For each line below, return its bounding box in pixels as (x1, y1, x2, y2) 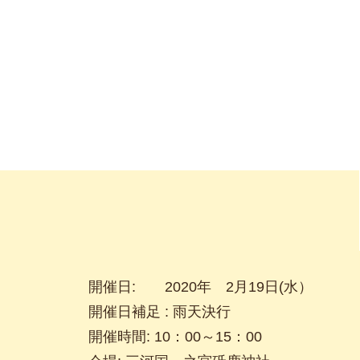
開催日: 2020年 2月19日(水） (88, 279, 313, 295)
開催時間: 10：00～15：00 (88, 329, 262, 345)
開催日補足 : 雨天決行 (88, 304, 231, 320)
